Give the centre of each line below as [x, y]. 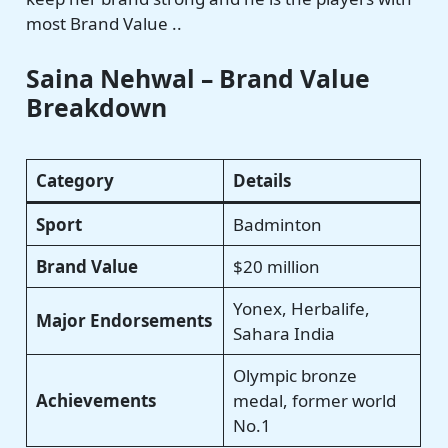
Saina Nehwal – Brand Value [198, 78]
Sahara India [283, 333]
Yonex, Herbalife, [301, 308]
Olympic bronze [294, 375]
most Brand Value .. [104, 24]
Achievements [95, 400]
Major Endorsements [123, 320]
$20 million [276, 266]
